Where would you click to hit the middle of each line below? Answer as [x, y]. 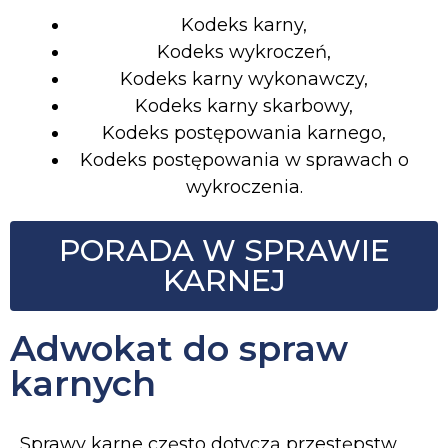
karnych [83, 384]
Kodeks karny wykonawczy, [244, 79]
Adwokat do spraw [179, 349]
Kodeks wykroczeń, [244, 52]
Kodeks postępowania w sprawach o [244, 160]
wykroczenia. [244, 187]
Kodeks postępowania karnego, [244, 133]
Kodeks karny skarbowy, [244, 106]
